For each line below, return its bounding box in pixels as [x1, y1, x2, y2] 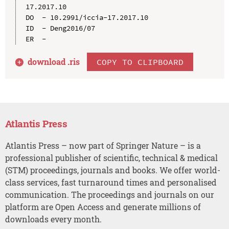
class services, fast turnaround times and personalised [5, 176, 217, 188]
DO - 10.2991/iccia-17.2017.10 [25, 12, 148, 22]
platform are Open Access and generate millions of [5, 201, 201, 212]
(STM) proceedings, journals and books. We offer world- [5, 164, 220, 175]
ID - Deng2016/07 [25, 23, 95, 33]
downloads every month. [5, 213, 102, 224]
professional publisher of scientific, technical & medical [5, 152, 218, 163]
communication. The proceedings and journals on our [5, 189, 214, 200]
